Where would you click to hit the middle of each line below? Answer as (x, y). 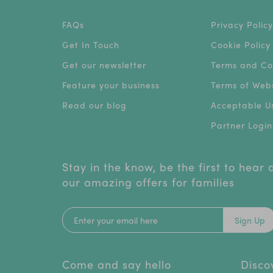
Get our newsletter (104, 65)
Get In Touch (91, 45)
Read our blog (94, 105)
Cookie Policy (240, 45)
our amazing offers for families (148, 182)
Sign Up (250, 220)
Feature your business (111, 85)
